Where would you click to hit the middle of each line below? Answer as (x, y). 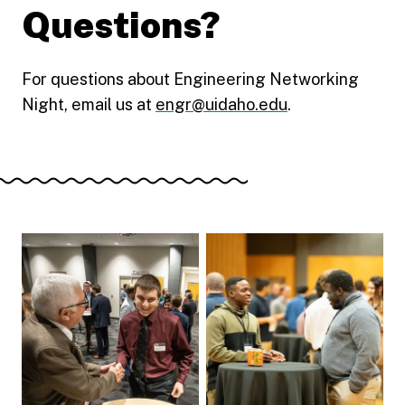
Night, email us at (89, 104)
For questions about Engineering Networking (190, 79)
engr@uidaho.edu (221, 104)
